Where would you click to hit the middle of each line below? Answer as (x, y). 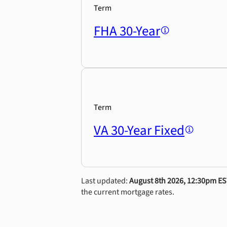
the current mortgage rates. (128, 192)
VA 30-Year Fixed (139, 131)
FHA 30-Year (127, 31)
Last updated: (105, 181)
